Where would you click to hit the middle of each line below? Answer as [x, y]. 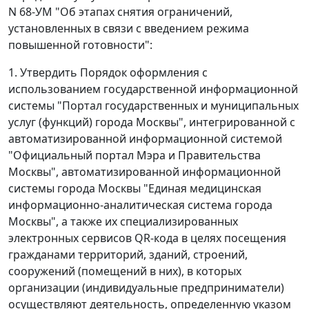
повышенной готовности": [80, 45]
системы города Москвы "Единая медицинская [135, 188]
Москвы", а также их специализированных [123, 221]
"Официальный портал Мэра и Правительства [134, 155]
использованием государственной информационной [153, 89]
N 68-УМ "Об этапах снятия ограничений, [120, 12]
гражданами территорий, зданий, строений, [128, 255]
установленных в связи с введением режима [129, 28]
